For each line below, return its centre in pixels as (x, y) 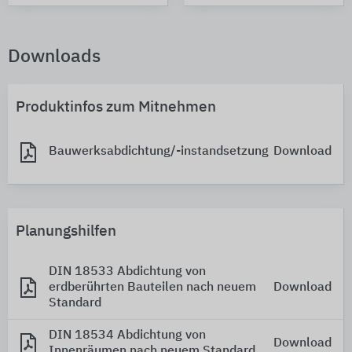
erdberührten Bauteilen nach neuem (152, 287)
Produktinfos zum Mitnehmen (116, 107)
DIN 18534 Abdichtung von (127, 335)
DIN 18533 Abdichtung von (127, 271)
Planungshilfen (66, 231)
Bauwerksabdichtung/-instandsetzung (159, 152)
